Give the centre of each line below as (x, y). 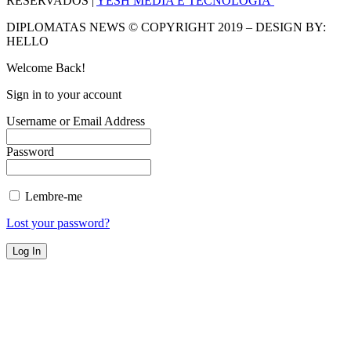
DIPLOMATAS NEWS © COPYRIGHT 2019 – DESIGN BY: (166, 27)
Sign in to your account (64, 94)
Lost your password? (58, 223)
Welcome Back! (46, 67)
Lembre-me (52, 196)
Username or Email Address (76, 121)
